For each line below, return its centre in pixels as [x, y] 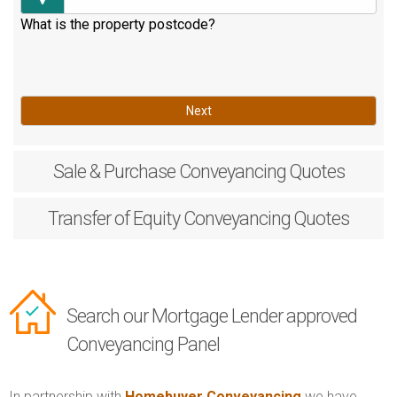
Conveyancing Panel [143, 345]
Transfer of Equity [114, 219]
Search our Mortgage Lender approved [212, 316]
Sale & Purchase [114, 172]
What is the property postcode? [118, 24]
